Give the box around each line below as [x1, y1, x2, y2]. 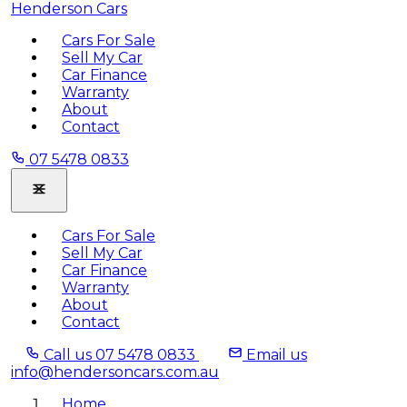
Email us [246, 346, 307, 363]
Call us [44, 346, 92, 363]
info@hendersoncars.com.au [11, 363, 219, 381]
